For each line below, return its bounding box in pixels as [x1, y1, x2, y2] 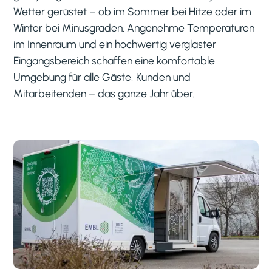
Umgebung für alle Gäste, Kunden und [13, 70, 191, 83]
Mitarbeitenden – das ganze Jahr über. [13, 86, 195, 100]
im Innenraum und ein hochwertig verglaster [13, 37, 217, 50]
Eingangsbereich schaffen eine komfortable [13, 53, 216, 67]
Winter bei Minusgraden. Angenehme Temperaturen [13, 21, 255, 34]
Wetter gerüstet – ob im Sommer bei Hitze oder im [13, 4, 252, 18]
